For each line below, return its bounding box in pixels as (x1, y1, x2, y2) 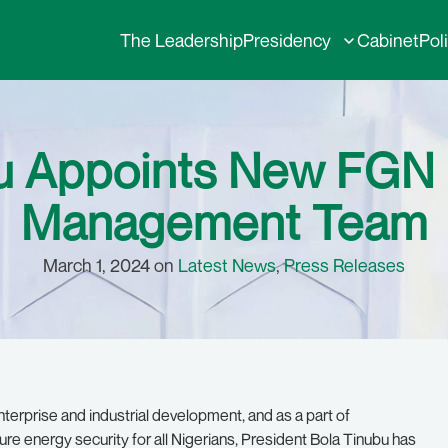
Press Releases (284, 254, 405, 276)
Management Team (20, 193, 428, 251)
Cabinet (357, 29, 419, 51)
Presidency (243, 29, 331, 51)
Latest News (178, 254, 276, 276)
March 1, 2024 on (43, 254, 178, 276)
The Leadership (120, 29, 243, 51)
